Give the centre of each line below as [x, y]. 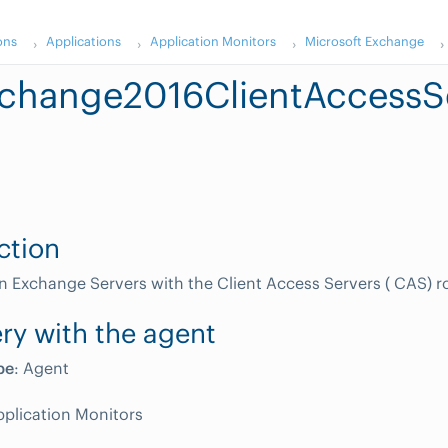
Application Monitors [213, 41]
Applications [84, 41]
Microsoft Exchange [365, 41]
